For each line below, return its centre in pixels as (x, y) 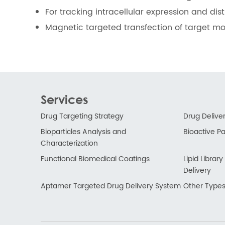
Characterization (69, 144)
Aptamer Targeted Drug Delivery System (110, 186)
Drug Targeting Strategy (82, 117)
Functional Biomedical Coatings (95, 159)
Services (64, 99)
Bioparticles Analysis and (83, 132)
